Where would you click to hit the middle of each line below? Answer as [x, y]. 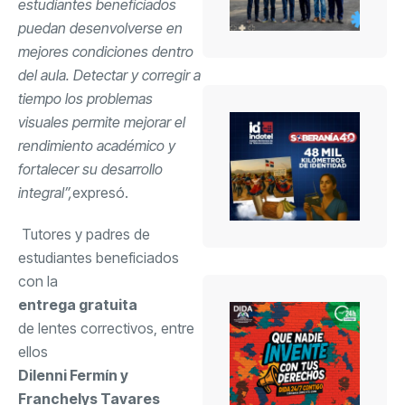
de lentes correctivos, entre [106, 328]
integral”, [45, 192]
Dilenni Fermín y [73, 375]
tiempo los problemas [85, 98]
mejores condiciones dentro [106, 51]
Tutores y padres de [84, 234]
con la [40, 281]
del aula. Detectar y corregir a [109, 75]
